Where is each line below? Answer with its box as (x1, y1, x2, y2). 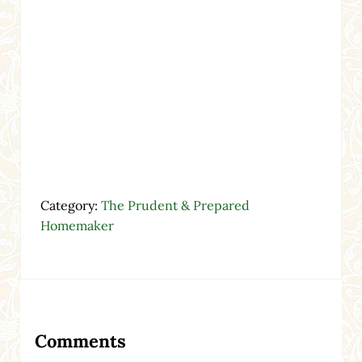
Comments (34, 330, 126, 353)
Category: (40, 197, 101, 214)
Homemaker (40, 217, 114, 234)
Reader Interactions (19, 312, 225, 340)
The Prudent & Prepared (100, 197, 250, 214)
